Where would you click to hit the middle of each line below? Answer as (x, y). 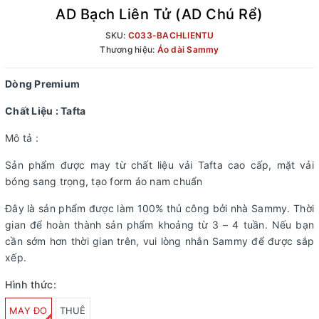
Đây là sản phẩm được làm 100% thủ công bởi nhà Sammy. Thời (159, 209)
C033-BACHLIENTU (171, 36)
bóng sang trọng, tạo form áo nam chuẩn (104, 182)
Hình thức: (31, 285)
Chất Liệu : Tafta (46, 111)
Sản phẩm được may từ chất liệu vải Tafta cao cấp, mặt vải (159, 165)
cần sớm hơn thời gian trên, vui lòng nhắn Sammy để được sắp (159, 241)
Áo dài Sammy (188, 50)
